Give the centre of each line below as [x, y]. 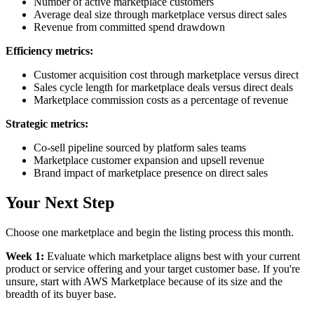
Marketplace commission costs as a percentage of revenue [161, 100]
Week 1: [25, 257]
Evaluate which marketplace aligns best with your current [172, 257]
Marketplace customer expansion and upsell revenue [149, 161]
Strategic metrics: [47, 124]
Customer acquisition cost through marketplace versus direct [166, 75]
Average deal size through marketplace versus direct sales [160, 15]
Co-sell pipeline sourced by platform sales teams [140, 148]
